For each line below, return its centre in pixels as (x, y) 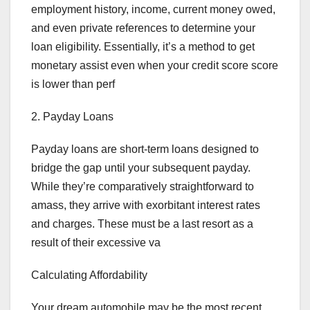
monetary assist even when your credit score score (155, 66)
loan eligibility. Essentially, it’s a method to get (143, 47)
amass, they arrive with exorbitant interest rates (146, 206)
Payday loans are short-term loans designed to (145, 149)
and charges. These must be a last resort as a (142, 224)
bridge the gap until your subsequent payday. (141, 168)
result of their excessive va (96, 243)
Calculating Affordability (89, 275)
